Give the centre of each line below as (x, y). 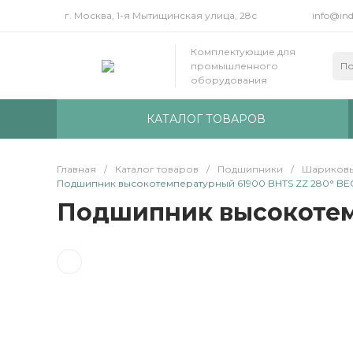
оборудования (229, 80)
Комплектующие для (243, 51)
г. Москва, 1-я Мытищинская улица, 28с (161, 15)
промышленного (234, 65)
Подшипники (250, 169)
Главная (76, 169)
